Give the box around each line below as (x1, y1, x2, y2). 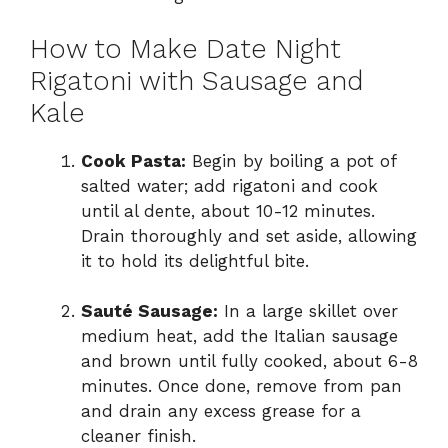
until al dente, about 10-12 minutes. (81, 200, 375, 221)
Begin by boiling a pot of (186, 150, 396, 171)
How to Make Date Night (30, 32, 341, 65)
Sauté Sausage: (81, 301, 218, 322)
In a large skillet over (218, 301, 398, 322)
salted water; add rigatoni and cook (81, 175, 378, 196)
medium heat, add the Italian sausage (81, 326, 398, 347)
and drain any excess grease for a (81, 401, 361, 422)
